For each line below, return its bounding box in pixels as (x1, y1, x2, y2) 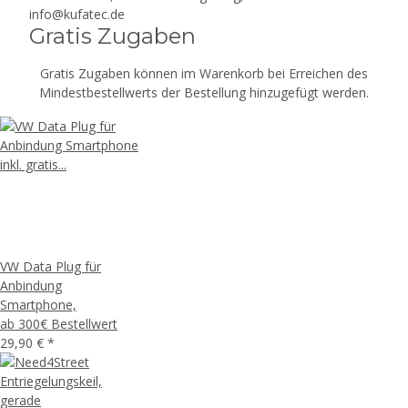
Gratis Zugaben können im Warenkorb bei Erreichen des (40, 65, 368, 82)
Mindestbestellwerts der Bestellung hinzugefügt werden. (39, 84, 369, 101)
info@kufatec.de (29, 5, 125, 23)
